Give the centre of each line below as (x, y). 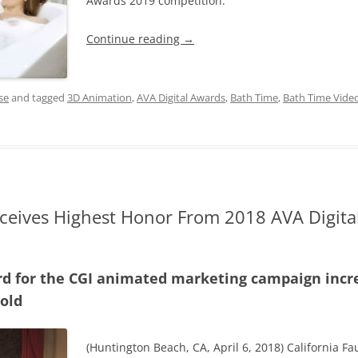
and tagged (38, 97)
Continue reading (135, 39)
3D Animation (99, 97)
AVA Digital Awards (181, 97)
